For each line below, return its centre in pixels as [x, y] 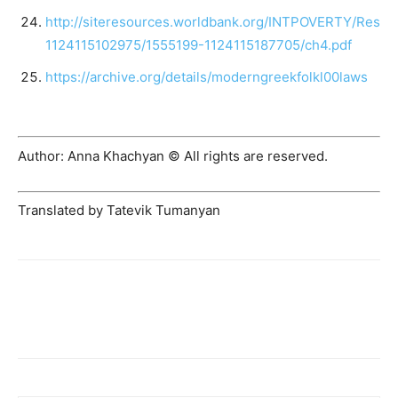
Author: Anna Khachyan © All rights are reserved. [173, 155]
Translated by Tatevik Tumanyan [119, 211]
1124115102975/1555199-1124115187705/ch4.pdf [199, 44]
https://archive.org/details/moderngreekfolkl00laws [207, 76]
